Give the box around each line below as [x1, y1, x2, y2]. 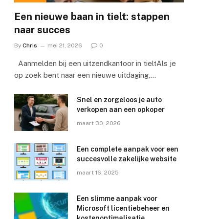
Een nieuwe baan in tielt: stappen [14, 11, 170, 23]
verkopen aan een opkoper [77, 106, 165, 114]
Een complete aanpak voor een [77, 145, 178, 153]
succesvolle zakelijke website [77, 155, 176, 163]
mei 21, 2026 [47, 42, 82, 49]
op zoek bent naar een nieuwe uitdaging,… [14, 71, 156, 80]
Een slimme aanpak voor [77, 195, 157, 203]
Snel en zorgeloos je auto [77, 96, 162, 104]
